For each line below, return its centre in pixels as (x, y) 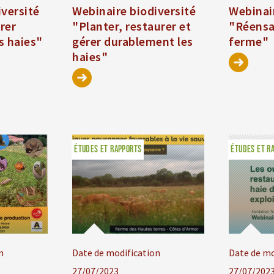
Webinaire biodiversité (134, 11)
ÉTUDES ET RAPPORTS (108, 150)
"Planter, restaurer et (132, 26)
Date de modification (117, 253)
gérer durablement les (133, 42)
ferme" (249, 42)
